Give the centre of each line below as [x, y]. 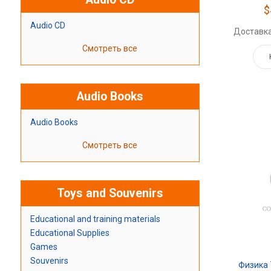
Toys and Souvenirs [110, 194]
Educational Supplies [70, 233]
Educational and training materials [95, 219]
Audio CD [47, 26]
